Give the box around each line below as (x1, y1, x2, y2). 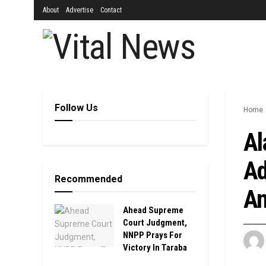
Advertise (66, 6, 93, 14)
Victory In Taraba (123, 242, 187, 253)
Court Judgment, (123, 217, 187, 228)
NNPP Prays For (123, 230, 182, 240)
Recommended (55, 173, 122, 185)
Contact (100, 6, 122, 14)
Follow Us (55, 102, 98, 113)
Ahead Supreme (123, 205, 183, 216)
